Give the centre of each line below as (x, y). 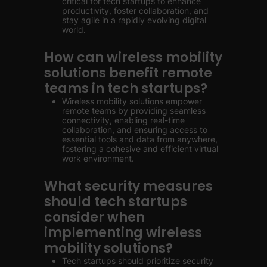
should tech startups (116, 202)
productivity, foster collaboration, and (135, 10)
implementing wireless (123, 233)
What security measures (128, 186)
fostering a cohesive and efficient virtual (140, 149)
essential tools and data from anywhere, (140, 139)
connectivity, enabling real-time (123, 120)
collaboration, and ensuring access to (135, 130)
